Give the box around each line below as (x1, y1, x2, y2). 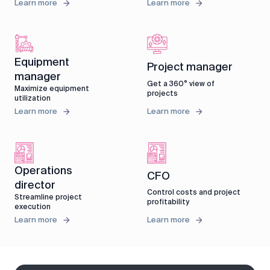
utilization (14, 93, 51, 104)
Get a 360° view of (147, 79, 215, 89)
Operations (14, 163, 72, 178)
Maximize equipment (14, 84, 89, 94)
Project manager (147, 60, 233, 75)
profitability (147, 197, 189, 207)
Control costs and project (147, 187, 240, 198)
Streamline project (14, 192, 82, 202)
